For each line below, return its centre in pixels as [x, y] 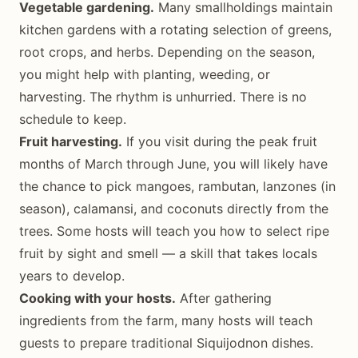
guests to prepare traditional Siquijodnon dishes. [166, 342]
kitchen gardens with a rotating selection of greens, [175, 29]
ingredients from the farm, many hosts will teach [166, 320]
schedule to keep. [73, 119]
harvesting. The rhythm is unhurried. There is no [163, 96]
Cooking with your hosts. [97, 298]
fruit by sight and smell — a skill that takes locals [168, 253]
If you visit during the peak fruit [220, 141]
